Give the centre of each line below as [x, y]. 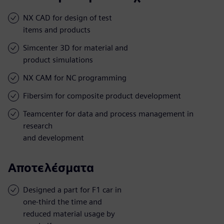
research [38, 125]
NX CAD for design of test [67, 17]
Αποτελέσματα [51, 167]
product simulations [58, 59]
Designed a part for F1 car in [72, 189]
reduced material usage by [69, 213]
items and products [57, 29]
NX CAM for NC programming [75, 77]
